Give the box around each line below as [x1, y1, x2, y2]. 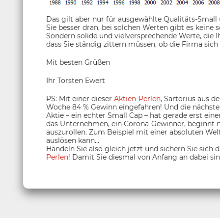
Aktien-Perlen [114, 94, 161, 104]
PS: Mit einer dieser [46, 94, 114, 104]
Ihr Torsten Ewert [46, 76, 105, 85]
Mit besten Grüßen [46, 58, 110, 67]
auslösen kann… [46, 136, 99, 145]
